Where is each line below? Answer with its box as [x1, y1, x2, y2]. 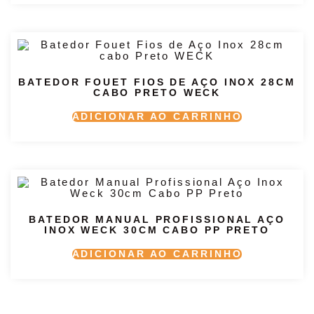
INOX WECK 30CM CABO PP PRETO [43, 224, 271, 235]
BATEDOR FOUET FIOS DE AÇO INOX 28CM [18, 76, 296, 88]
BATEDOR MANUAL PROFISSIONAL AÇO [29, 213, 285, 225]
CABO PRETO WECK [93, 86, 221, 98]
